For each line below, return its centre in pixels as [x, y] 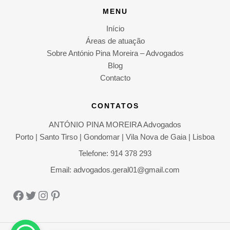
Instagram [64, 195]
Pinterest [73, 195]
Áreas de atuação [115, 41]
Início [115, 28]
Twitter [42, 195]
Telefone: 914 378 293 [115, 153]
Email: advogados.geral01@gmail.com [115, 170]
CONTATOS [115, 106]
